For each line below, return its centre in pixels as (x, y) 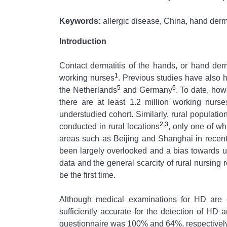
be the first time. (87, 175)
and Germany (146, 90)
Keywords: (80, 21)
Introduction (83, 41)
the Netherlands (88, 90)
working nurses (87, 78)
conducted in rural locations (109, 126)
